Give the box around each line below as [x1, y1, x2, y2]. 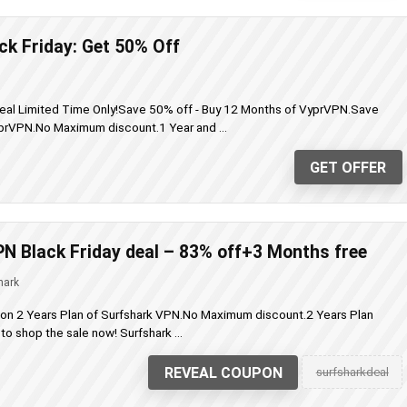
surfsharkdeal [315, 364, 389, 379]
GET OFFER [310, 158, 387, 176]
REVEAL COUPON [164, 363, 283, 382]
